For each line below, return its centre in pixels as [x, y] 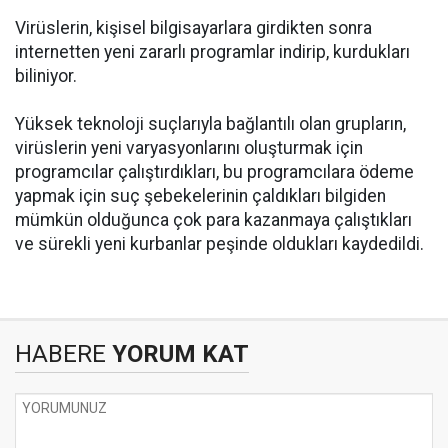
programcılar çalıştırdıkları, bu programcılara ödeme [214, 172]
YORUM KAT [177, 354]
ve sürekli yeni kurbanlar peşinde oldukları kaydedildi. [219, 244]
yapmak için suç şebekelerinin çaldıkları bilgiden [200, 196]
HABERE [60, 354]
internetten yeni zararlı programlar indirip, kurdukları [212, 52]
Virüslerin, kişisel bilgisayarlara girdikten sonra [193, 28]
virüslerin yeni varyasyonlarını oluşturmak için [189, 148]
